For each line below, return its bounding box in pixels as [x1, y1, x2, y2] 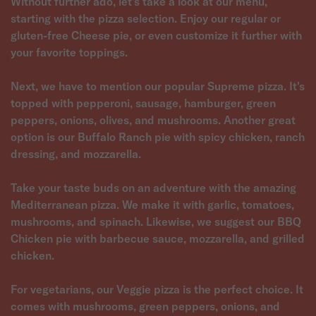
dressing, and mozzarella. [11, 147, 141, 161]
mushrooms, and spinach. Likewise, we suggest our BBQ [11, 214, 301, 229]
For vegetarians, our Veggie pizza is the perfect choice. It [11, 282, 303, 296]
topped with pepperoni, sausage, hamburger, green [11, 96, 276, 110]
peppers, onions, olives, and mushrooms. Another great [11, 113, 296, 127]
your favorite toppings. [11, 45, 128, 59]
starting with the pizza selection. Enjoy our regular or [11, 11, 281, 25]
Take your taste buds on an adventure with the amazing [11, 181, 296, 195]
